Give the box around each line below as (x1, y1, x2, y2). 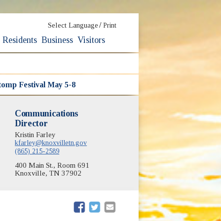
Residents (2, 35, 37, 45)
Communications (15, 108, 79, 118)
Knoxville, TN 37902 (15, 169, 82, 177)
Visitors (77, 35, 106, 45)
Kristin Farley (15, 130, 56, 139)
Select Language (48, 21, 99, 29)
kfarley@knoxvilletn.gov (15, 138, 87, 147)
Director (15, 118, 48, 128)
